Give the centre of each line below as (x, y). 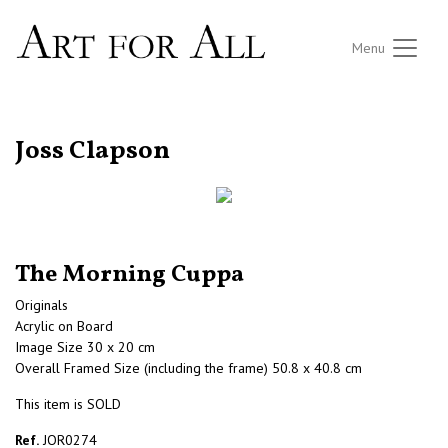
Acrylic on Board (64, 326)
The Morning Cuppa (129, 275)
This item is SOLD (68, 404)
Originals (41, 305)
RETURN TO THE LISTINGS (88, 128)
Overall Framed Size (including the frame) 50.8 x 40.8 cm (188, 368)
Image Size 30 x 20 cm (85, 347)
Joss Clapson (92, 152)
